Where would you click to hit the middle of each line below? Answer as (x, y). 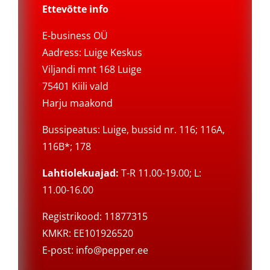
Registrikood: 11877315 (95, 217)
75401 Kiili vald (75, 86)
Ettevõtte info (75, 9)
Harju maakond (77, 103)
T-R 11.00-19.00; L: (160, 173)
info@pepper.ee (112, 250)
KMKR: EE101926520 (87, 234)
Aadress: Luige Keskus (92, 53)
